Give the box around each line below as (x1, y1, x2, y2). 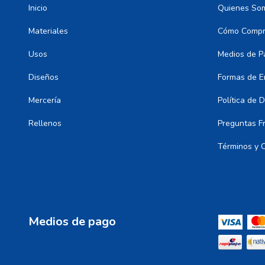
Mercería (28, 94, 61, 106)
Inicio (28, 2, 47, 14)
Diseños (28, 71, 59, 83)
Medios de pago (28, 213, 116, 230)
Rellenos (28, 117, 62, 129)
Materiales (28, 25, 68, 37)
